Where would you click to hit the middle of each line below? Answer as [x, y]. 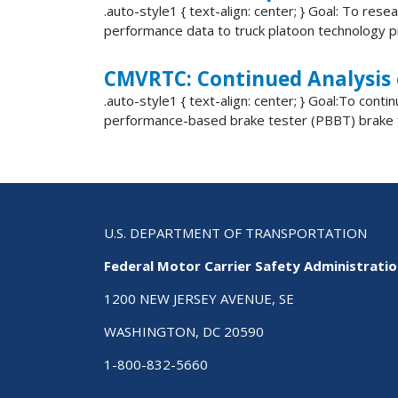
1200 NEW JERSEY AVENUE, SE [199, 299]
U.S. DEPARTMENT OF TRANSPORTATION [235, 233]
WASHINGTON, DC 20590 [184, 332]
